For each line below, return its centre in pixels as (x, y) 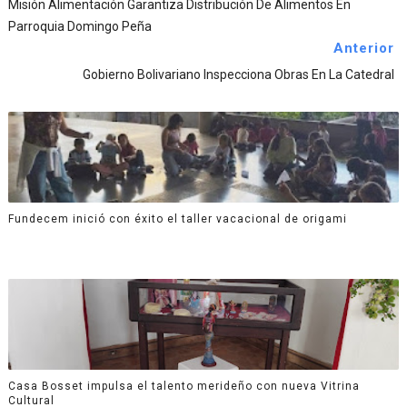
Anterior (364, 49)
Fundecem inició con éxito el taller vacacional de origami (177, 218)
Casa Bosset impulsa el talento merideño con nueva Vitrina (184, 386)
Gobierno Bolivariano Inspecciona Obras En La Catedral (239, 75)
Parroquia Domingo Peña (79, 27)
